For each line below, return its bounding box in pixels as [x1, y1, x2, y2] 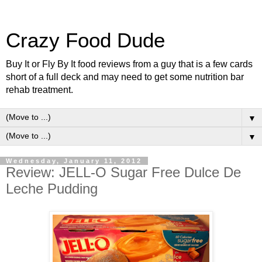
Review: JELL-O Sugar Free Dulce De [6, 164, 241, 180]
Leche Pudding [6, 181, 98, 196]
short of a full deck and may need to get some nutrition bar [6, 72, 244, 82]
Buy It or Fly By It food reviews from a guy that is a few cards [6, 59, 253, 69]
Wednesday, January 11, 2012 [6, 157, 142, 164]
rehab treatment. [6, 85, 73, 95]
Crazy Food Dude [6, 29, 165, 51]
